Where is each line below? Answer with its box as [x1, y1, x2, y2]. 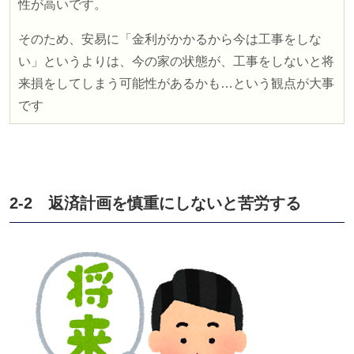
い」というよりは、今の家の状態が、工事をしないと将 [18, 55, 334, 69]
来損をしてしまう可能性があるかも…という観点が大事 [18, 77, 334, 91]
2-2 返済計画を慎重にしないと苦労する [9, 194, 301, 213]
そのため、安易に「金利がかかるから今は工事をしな [18, 32, 322, 47]
